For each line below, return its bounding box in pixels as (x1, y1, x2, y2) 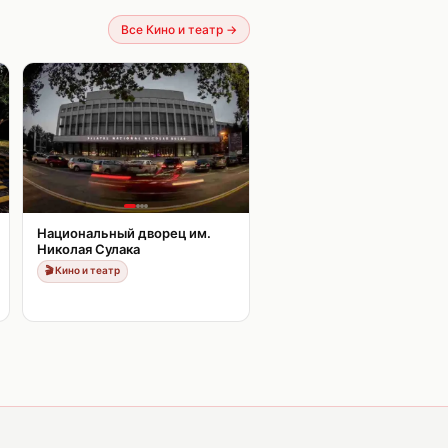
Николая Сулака (37, 241, 140, 257)
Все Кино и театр (121, 21, 223, 37)
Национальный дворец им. (37, 225, 211, 241)
